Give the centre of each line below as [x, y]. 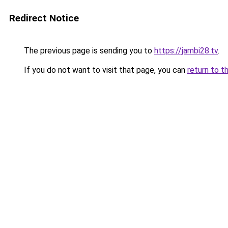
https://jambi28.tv [186, 51]
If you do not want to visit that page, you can [105, 70]
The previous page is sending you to [88, 51]
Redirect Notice [44, 18]
